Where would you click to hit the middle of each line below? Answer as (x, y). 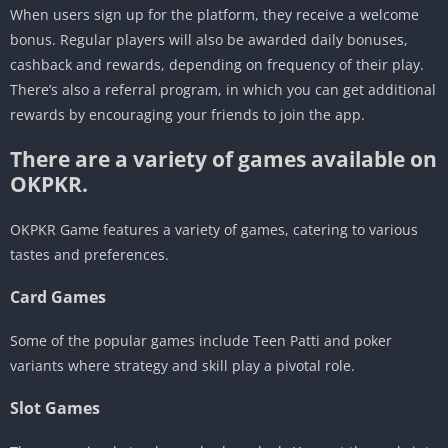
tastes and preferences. (89, 254)
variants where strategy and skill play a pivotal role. (182, 365)
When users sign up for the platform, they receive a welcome (214, 14)
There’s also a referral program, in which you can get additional (223, 89)
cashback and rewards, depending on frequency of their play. (217, 64)
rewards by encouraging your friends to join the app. (187, 114)
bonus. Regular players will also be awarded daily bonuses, (209, 39)
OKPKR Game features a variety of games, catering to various (214, 229)
